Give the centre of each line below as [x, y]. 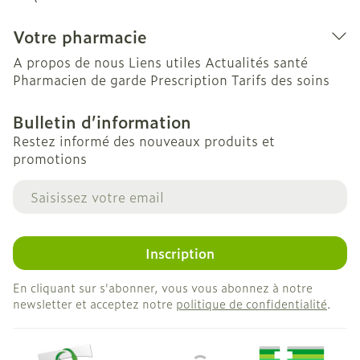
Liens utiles [165, 62]
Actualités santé [256, 62]
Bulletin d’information [102, 121]
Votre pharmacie [80, 36]
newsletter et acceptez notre [94, 303]
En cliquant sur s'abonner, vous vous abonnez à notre [163, 287]
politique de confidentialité [252, 303]
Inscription [180, 253]
